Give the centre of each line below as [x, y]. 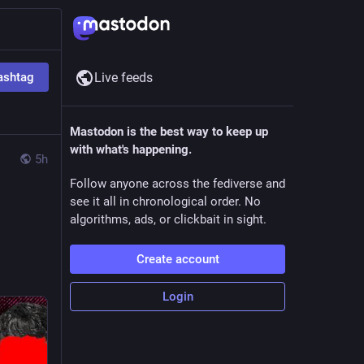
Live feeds [123, 78]
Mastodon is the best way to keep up [169, 132]
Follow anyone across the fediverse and [178, 184]
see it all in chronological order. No [165, 201]
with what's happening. [131, 149]
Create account [178, 259]
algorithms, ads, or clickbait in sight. [168, 219]
